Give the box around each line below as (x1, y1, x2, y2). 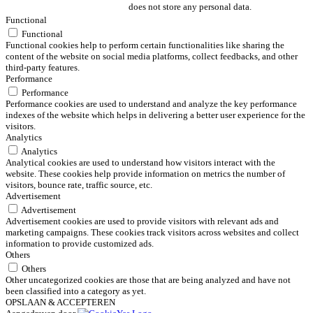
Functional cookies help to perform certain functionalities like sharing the (6, 40, 284, 51)
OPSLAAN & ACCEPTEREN (6, 297, 115, 308)
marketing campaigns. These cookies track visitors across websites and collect (6, 227, 299, 238)
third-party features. (6, 62, 80, 73)
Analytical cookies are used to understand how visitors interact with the (6, 157, 275, 168)
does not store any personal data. (129, 1, 252, 13)
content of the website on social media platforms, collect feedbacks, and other (6, 51, 298, 62)
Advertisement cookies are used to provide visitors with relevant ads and (6, 216, 279, 227)
